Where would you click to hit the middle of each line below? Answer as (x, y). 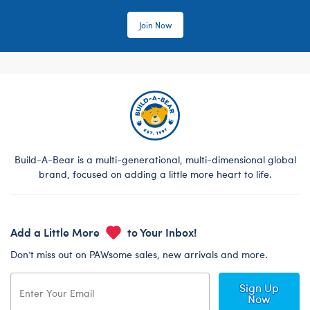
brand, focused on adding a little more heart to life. (155, 174)
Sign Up (259, 287)
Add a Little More (56, 231)
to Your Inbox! (161, 231)
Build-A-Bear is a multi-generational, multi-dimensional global (155, 159)
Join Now (155, 25)
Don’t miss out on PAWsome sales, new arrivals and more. (139, 254)
